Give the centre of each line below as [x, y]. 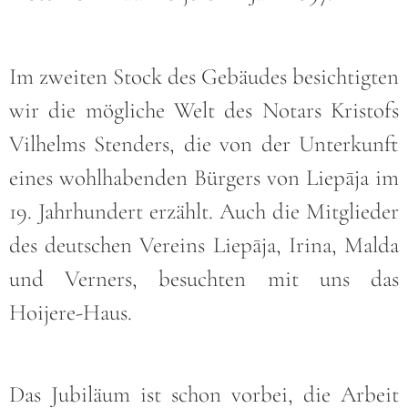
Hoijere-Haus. [71, 312]
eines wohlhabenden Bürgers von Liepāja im [204, 177]
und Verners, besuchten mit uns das [204, 278]
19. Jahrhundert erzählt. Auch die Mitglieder [204, 211]
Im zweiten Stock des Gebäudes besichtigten [204, 76]
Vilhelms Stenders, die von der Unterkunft [204, 143]
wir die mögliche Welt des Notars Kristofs [204, 110]
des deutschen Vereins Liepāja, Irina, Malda [204, 245]
